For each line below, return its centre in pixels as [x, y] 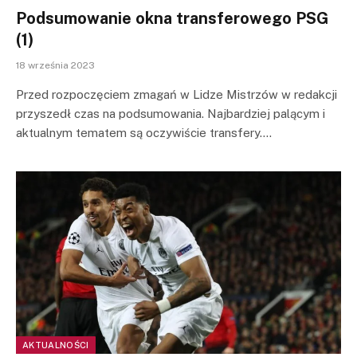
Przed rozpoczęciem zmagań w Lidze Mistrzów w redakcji [177, 94]
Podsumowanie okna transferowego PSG [173, 18]
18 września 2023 [55, 65]
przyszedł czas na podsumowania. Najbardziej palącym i [171, 113]
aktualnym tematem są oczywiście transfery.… [144, 132]
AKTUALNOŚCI [56, 345]
